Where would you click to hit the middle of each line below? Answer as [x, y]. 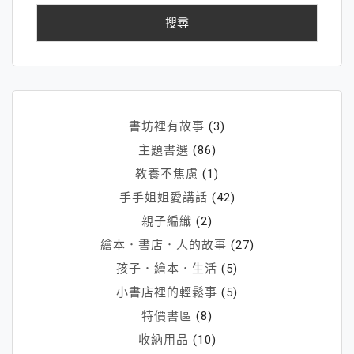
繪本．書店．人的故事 [163, 245]
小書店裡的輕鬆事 [167, 292]
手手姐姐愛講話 [163, 197]
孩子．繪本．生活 [167, 268]
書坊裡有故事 [167, 126]
